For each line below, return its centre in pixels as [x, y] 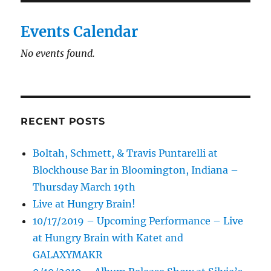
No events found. [58, 54]
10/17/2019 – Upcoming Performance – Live [138, 221]
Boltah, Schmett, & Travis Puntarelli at [126, 153]
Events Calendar [80, 32]
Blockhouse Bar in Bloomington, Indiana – [136, 170]
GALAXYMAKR [68, 255]
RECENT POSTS [63, 122]
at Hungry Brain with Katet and [108, 238]
